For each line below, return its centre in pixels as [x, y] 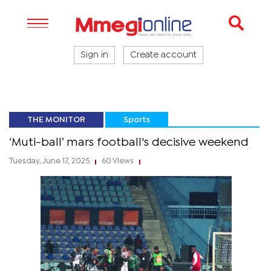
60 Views [118, 161]
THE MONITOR [56, 120]
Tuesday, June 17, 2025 [50, 161]
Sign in [94, 55]
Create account [163, 55]
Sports [137, 120]
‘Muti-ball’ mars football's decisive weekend [129, 142]
